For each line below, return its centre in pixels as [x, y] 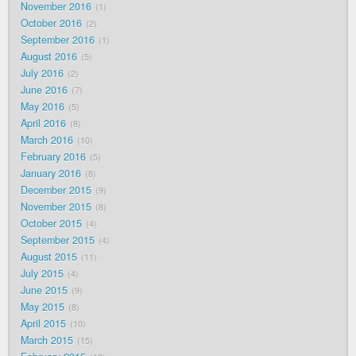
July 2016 [42, 74]
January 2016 [51, 174]
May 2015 [43, 307]
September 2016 [58, 40]
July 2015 [42, 274]
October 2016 [51, 23]
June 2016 [44, 90]
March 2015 [47, 341]
